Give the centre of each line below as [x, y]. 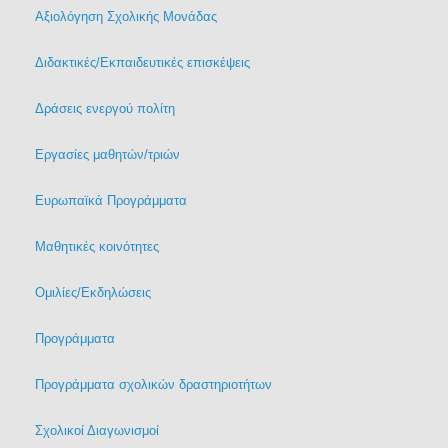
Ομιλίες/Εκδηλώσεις [93, 292]
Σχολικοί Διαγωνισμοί [97, 430]
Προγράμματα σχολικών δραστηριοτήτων [153, 384]
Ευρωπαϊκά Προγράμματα [111, 200]
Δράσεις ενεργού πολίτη [105, 108]
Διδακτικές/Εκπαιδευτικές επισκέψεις [142, 62]
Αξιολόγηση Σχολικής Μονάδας [126, 16]
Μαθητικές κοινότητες [97, 246]
